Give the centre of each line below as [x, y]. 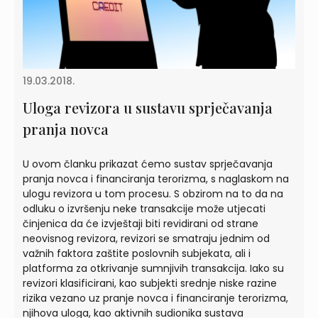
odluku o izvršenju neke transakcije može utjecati [144, 208]
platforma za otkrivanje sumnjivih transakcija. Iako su [153, 268]
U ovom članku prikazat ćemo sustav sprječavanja [148, 164]
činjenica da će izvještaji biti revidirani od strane [141, 223]
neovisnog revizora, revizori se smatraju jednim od [146, 238]
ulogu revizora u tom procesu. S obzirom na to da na [153, 193]
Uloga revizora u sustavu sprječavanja [148, 107]
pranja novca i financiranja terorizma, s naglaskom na [156, 179]
